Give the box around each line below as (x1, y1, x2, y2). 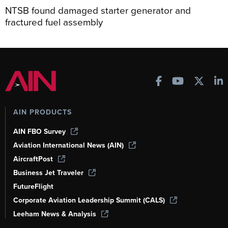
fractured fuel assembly (5, 14, 103, 28)
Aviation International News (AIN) (13, 140, 124, 150)
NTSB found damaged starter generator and (5, 3, 191, 17)
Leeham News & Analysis (13, 209, 96, 219)
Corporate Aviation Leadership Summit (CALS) (13, 195, 165, 205)
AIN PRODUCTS (13, 107, 72, 117)
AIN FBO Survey (13, 126, 66, 136)
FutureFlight (13, 181, 53, 191)
